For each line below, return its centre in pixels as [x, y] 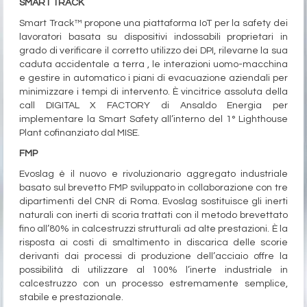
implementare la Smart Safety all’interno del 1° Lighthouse [153, 120]
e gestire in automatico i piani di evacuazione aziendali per [153, 78]
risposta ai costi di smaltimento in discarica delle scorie [153, 243]
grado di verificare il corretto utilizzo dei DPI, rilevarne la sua [153, 51]
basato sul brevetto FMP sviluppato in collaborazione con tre [153, 188]
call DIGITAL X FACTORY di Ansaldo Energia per [153, 106]
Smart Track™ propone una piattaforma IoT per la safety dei [153, 24]
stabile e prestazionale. [71, 298]
